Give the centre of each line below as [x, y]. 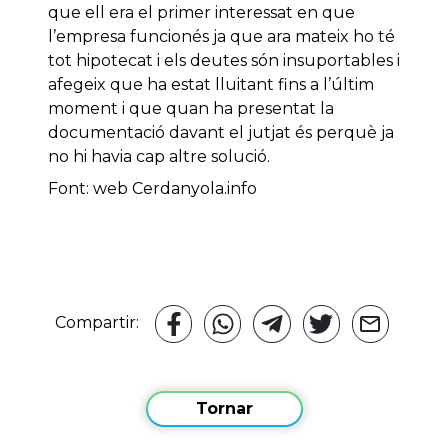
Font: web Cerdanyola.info [152, 189]
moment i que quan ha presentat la [191, 109]
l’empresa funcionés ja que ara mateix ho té [221, 37]
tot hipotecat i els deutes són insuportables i [224, 61]
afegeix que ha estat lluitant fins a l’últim [211, 85]
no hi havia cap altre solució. [159, 157]
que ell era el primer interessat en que [201, 13]
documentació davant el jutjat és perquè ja [221, 133]
